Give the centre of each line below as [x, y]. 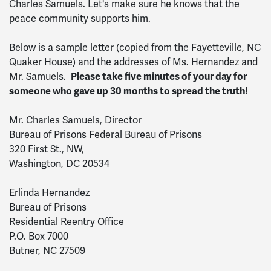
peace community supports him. [80, 18]
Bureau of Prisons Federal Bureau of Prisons [106, 135]
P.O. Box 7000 [39, 236]
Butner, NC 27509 [47, 251]
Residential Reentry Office [67, 222]
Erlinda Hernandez [49, 193]
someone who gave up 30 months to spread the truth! [129, 91]
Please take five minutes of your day [152, 77]
